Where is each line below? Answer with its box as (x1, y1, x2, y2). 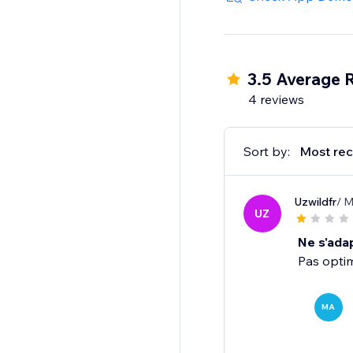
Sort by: (243, 143, 290, 160)
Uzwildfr (293, 195, 336, 210)
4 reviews (247, 91, 304, 108)
